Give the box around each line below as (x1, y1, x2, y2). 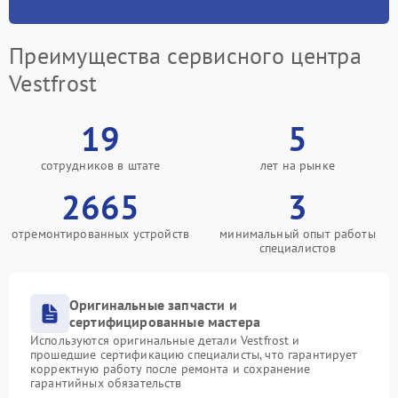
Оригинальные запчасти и (69, 296, 237, 314)
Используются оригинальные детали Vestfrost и (30, 332, 300, 348)
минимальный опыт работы (219, 226, 376, 242)
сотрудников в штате (40, 157, 161, 173)
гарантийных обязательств (30, 375, 182, 391)
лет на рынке (260, 157, 335, 173)
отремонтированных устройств (11, 226, 190, 242)
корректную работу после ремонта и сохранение (30, 361, 311, 377)
